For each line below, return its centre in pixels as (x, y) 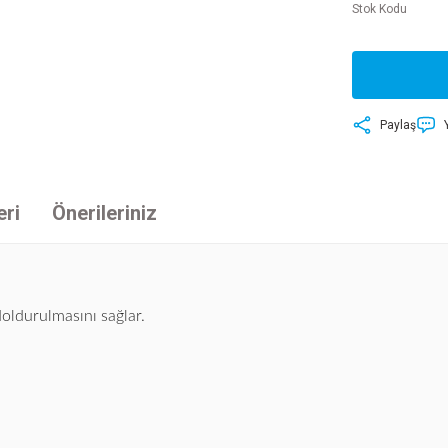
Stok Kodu (379, 9)
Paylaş (398, 125)
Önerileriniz (104, 212)
